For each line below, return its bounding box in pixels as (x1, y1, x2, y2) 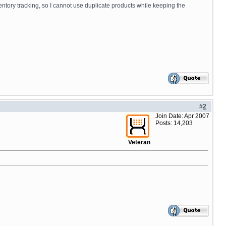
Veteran (128, 139, 150, 146)
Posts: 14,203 (155, 120, 193, 127)
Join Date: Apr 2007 (155, 112, 209, 120)
